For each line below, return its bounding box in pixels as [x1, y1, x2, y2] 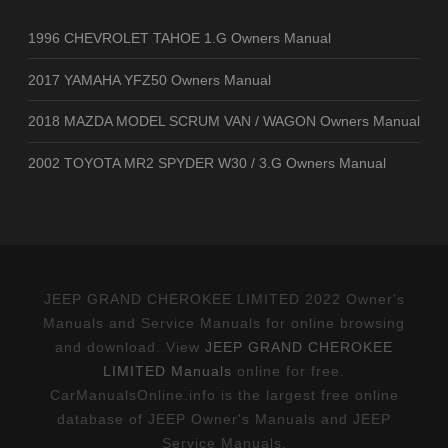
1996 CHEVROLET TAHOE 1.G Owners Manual [28, 29, 331, 46]
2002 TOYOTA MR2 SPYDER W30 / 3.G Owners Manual [28, 155, 386, 172]
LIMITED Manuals [103, 362, 232, 379]
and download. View [55, 338, 205, 355]
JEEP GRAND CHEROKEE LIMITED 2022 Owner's [43, 290, 405, 307]
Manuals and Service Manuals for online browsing [43, 314, 405, 331]
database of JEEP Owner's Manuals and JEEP [57, 410, 391, 427]
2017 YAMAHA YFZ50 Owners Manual [28, 71, 271, 88]
